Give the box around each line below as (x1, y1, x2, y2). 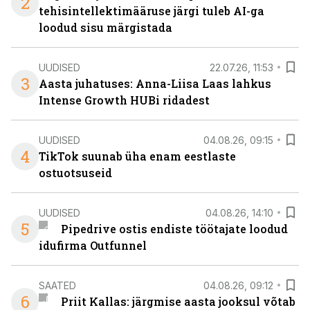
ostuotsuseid (39, 165, 112, 180)
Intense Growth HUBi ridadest (39, 93, 210, 107)
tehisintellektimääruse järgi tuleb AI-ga (39, 3, 264, 18)
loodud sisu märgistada (39, 20, 172, 35)
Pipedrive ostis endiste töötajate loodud (60, 221, 288, 236)
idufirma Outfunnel (39, 238, 147, 253)
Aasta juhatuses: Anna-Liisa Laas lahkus (39, 76, 271, 91)
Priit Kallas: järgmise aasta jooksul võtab (60, 294, 295, 309)
